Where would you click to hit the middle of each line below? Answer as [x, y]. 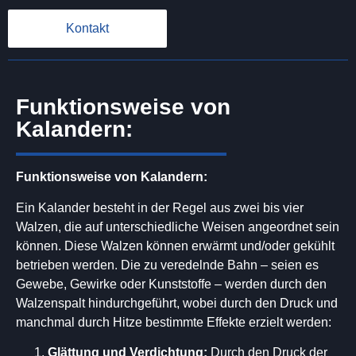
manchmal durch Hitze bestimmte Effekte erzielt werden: [174, 322]
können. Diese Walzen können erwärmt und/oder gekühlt [175, 246]
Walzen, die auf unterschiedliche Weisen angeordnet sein [178, 226]
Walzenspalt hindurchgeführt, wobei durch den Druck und [177, 303]
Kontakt [87, 29]
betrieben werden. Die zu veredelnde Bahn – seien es [167, 265]
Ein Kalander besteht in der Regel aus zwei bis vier [160, 207]
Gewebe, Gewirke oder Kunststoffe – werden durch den [171, 284]
